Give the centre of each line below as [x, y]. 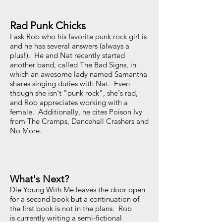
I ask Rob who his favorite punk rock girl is [78, 36]
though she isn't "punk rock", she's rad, [74, 93]
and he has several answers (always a [70, 46]
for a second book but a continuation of [75, 199]
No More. [28, 131]
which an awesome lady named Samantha [79, 74]
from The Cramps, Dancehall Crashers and [79, 121]
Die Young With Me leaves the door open [78, 190]
